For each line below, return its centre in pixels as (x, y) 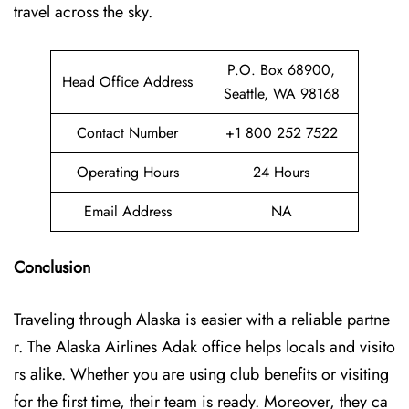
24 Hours (281, 172)
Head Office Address (127, 82)
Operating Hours (127, 172)
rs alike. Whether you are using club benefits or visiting (201, 374)
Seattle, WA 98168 (281, 94)
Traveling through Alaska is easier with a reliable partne (202, 320)
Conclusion (52, 267)
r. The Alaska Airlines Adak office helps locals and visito (204, 347)
